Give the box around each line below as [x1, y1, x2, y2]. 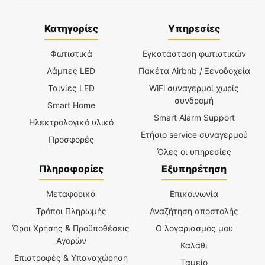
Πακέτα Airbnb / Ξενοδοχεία [138, 66, 250, 76]
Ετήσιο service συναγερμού [140, 130, 248, 140]
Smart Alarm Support [153, 112, 235, 123]
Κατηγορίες [44, 22, 98, 35]
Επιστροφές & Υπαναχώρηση [14, 253, 128, 263]
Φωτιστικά [50, 49, 92, 59]
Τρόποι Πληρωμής [35, 206, 106, 216]
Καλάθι [180, 240, 208, 251]
